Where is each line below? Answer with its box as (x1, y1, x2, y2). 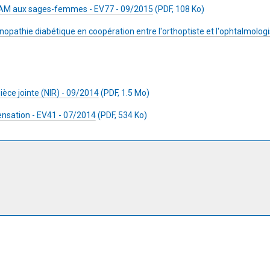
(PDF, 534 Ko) (96, 110, 147, 120)
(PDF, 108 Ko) (153, 4, 204, 14)
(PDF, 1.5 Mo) (99, 88, 149, 98)
